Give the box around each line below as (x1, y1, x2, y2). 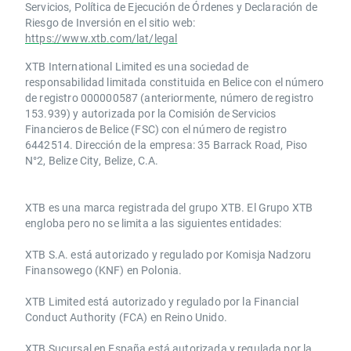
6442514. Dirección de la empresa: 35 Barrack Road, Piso (25, 137, 308, 152)
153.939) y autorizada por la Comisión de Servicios (25, 106, 277, 121)
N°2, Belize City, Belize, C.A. (25, 153, 159, 168)
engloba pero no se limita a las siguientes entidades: (25, 215, 281, 230)
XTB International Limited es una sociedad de (25, 59, 249, 74)
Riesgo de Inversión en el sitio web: (25, 15, 196, 30)
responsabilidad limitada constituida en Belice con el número (25, 74, 324, 89)
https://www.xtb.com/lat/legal (25, 31, 178, 45)
